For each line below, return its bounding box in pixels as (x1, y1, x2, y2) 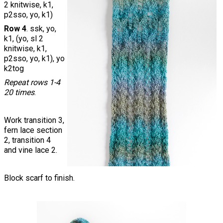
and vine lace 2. (4, 145, 57, 155)
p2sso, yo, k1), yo (4, 54, 65, 64)
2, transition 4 (4, 135, 51, 145)
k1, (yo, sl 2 (4, 34, 43, 44)
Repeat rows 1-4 (4, 78, 60, 88)
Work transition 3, (4, 115, 64, 125)
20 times (4, 88, 34, 98)
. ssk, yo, (26, 24, 56, 34)
